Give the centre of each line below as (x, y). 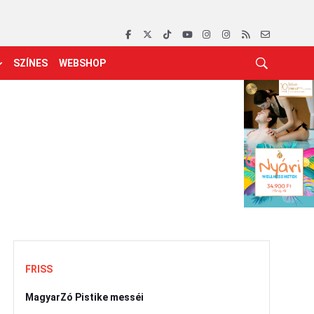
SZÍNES (30, 63)
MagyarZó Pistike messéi (84, 297)
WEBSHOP (82, 63)
